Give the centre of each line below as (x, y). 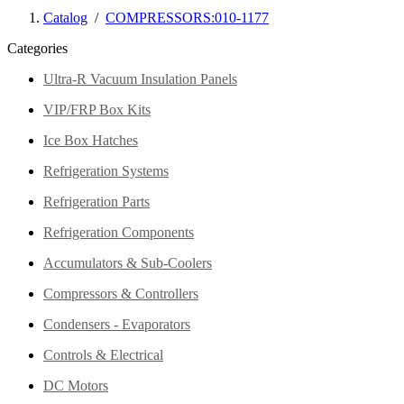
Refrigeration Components (119, 233)
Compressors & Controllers (121, 294)
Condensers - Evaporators (117, 325)
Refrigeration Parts (96, 202)
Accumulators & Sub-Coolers (128, 263)
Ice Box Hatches (91, 141)
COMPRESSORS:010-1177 (187, 18)
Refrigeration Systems (106, 171)
